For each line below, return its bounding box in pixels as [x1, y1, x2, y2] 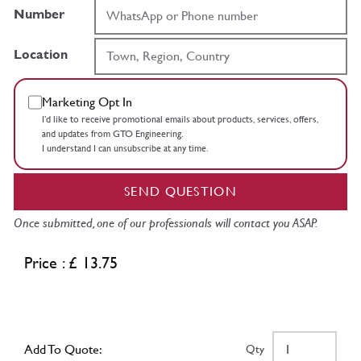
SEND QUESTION [124, 183, 237, 199]
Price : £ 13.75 [24, 252, 118, 272]
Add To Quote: [24, 341, 102, 357]
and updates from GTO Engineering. [41, 127, 184, 139]
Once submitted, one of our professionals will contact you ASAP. [14, 214, 317, 230]
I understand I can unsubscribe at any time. [41, 142, 209, 154]
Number [14, 6, 64, 22]
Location [14, 46, 68, 62]
